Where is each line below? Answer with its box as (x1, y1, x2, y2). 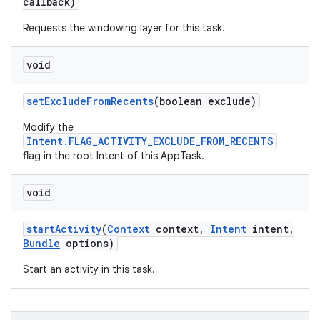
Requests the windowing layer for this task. (23, 21, 225, 34)
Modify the (23, 121, 74, 134)
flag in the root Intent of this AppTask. (23, 149, 204, 162)
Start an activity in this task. (23, 263, 155, 276)
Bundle (23, 236, 60, 250)
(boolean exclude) (154, 94, 256, 108)
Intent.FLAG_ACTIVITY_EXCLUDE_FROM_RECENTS (26, 134, 274, 148)
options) (60, 236, 114, 250)
